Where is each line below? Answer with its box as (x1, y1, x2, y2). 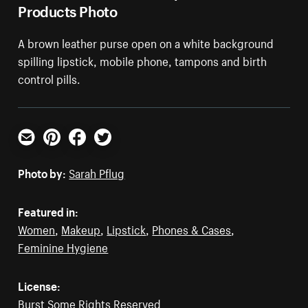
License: (18, 275, 61, 294)
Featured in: (18, 201, 79, 219)
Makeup (61, 219, 101, 237)
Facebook (68, 141, 118, 159)
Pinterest (43, 141, 89, 159)
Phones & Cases (152, 219, 232, 237)
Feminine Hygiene (18, 236, 109, 255)
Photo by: (18, 162, 67, 181)
